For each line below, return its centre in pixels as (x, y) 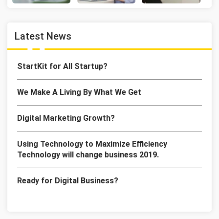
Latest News (43, 36)
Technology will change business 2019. (88, 155)
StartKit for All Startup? (62, 66)
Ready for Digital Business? (68, 181)
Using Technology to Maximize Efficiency (92, 144)
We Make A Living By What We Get (79, 92)
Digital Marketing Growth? (66, 118)
